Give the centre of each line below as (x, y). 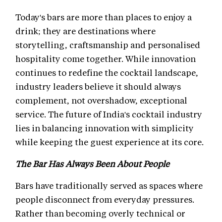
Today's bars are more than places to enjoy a (104, 17)
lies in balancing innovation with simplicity (105, 128)
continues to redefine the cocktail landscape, (107, 73)
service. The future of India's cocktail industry (109, 114)
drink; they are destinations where (85, 31)
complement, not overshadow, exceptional (101, 100)
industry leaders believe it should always (98, 86)
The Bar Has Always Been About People (92, 164)
